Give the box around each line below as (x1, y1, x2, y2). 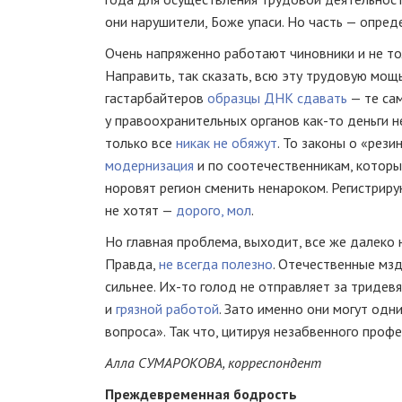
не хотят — (105, 201, 176, 219)
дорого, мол (176, 201, 251, 219)
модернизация (105, 156, 194, 174)
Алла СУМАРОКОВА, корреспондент (105, 354, 325, 371)
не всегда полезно (159, 255, 273, 273)
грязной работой (116, 300, 219, 318)
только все (105, 134, 176, 152)
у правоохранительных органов (105, 111, 303, 129)
